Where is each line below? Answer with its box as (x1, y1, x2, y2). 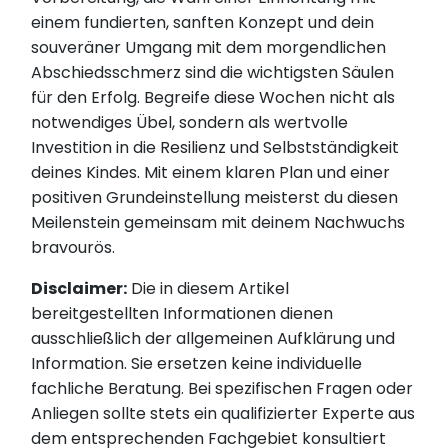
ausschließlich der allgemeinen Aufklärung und (31, 327, 396, 351)
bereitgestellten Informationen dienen (31, 302, 334, 326)
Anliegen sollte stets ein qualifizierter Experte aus (31, 402, 416, 426)
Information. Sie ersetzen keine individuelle (31, 352, 363, 376)
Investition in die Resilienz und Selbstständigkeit (31, 136, 400, 160)
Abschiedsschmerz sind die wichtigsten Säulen (31, 61, 395, 85)
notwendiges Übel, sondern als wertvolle (31, 111, 349, 135)
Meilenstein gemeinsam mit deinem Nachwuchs (31, 211, 406, 235)
